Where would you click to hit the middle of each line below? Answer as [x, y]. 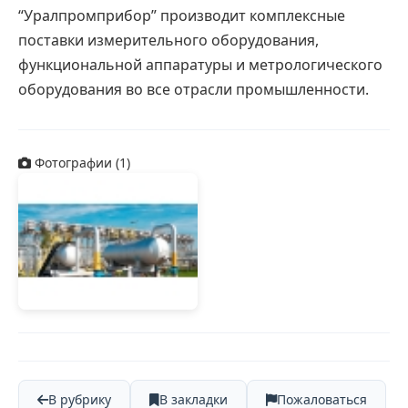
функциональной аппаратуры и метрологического [200, 65]
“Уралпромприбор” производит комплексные [182, 15]
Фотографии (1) [81, 163]
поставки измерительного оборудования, [168, 40]
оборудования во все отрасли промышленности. [201, 89]
